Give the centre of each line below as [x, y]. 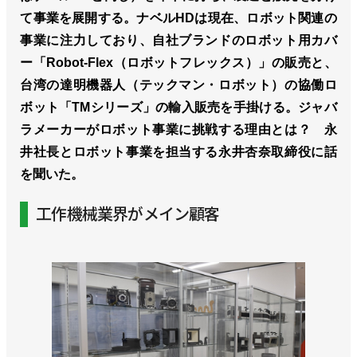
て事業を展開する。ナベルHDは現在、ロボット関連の [178, 18]
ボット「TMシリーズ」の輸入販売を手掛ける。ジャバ [178, 107]
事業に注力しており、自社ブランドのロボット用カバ [178, 40]
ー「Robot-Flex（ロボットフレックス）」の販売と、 [178, 62]
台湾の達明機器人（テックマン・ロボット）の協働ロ [178, 84]
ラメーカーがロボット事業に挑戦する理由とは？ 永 [178, 129]
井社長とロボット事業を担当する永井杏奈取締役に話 [178, 151]
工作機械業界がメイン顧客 [128, 214]
